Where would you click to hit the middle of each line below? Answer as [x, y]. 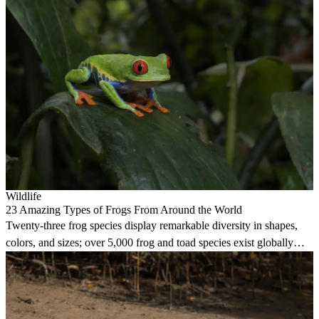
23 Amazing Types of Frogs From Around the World [124, 210]
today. [19, 260]
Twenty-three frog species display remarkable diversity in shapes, [152, 226]
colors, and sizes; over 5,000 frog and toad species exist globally [150, 243]
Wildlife [23, 197]
